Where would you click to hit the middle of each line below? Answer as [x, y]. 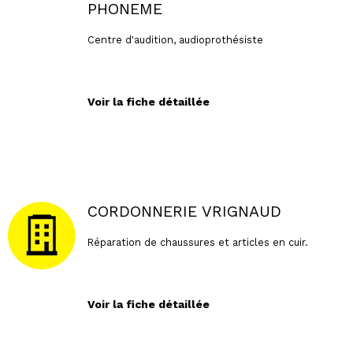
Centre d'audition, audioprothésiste [175, 39]
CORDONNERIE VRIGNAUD [184, 212]
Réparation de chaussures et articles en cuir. [197, 242]
